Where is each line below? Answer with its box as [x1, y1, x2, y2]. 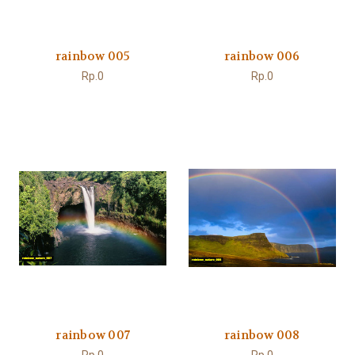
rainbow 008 [223, 327, 300, 344]
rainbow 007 [55, 327, 131, 344]
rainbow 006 [223, 48, 300, 65]
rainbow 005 [55, 48, 131, 65]
